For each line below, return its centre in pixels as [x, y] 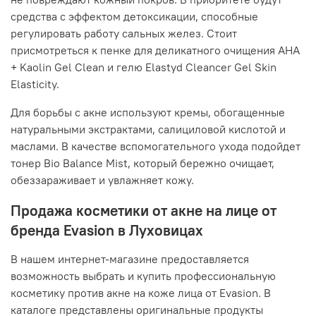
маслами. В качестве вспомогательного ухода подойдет [156, 146]
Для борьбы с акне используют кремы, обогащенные [148, 113]
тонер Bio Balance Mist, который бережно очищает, [142, 163]
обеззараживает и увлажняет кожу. [102, 180]
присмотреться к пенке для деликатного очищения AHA [155, 50]
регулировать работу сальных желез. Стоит [124, 34]
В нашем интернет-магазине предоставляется [130, 259]
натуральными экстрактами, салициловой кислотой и [148, 129]
